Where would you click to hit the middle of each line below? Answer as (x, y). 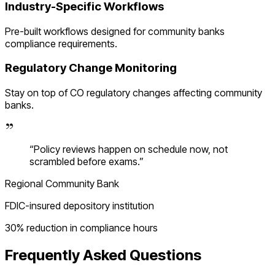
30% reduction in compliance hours (81, 228)
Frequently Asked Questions (103, 255)
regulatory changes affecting (149, 93)
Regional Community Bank (62, 184)
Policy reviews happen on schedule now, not (131, 149)
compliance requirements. (61, 43)
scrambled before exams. (84, 162)
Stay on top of (37, 93)
